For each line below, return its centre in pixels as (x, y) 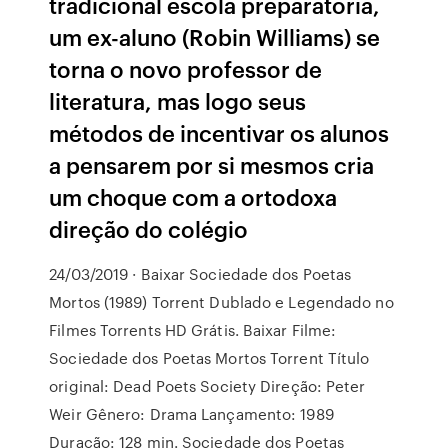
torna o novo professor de (186, 68)
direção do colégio (149, 228)
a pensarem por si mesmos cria (212, 164)
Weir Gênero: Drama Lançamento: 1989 (191, 414)
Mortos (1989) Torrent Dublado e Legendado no (221, 302)
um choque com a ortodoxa (193, 196)
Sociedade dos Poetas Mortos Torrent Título (209, 358)
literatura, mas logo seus (178, 100)
